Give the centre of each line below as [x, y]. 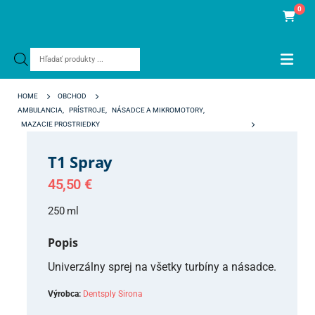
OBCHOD [72, 96]
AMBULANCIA [40, 110]
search [43, 68]
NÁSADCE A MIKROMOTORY [157, 110]
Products [47, 54]
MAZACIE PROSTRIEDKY [60, 124]
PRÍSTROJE [87, 110]
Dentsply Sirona [113, 294]
